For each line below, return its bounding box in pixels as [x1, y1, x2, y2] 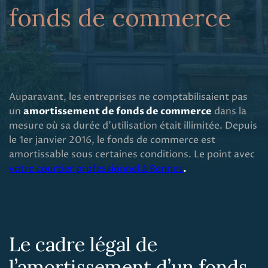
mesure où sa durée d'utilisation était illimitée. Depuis [9, 119, 257, 132]
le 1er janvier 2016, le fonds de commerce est [9, 133, 215, 147]
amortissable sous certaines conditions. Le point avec [9, 148, 255, 161]
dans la [212, 105, 246, 118]
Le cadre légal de [9, 232, 157, 257]
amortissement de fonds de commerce [23, 105, 212, 118]
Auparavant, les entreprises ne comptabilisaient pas [9, 90, 248, 103]
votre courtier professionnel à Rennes [9, 162, 183, 175]
